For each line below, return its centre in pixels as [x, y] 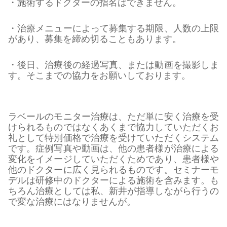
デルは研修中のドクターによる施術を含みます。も [113, 181]
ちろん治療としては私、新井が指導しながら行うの [113, 191]
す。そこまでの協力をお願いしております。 [99, 76]
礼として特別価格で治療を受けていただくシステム [113, 138]
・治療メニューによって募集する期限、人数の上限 [113, 29]
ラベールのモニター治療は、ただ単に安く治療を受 [113, 117]
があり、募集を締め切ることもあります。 [95, 39]
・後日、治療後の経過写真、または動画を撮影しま [113, 65]
